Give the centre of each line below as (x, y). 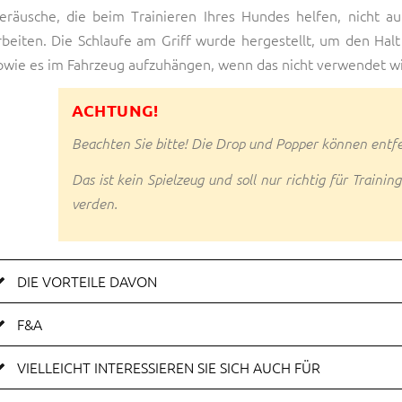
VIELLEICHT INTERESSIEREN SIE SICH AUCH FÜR (168, 367)
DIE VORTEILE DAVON (87, 280)
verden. (94, 203)
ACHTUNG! (115, 110)
